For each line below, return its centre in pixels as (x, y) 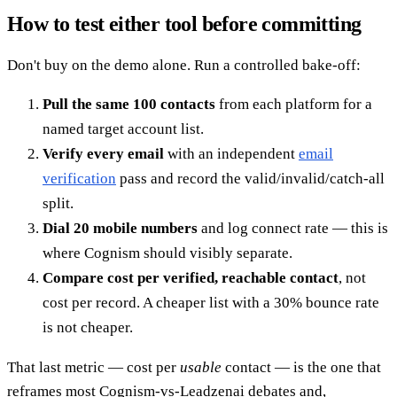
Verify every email (103, 153)
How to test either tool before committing (184, 23)
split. (58, 203)
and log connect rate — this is (293, 228)
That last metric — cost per (93, 367)
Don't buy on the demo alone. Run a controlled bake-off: (184, 65)
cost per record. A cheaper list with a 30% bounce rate (211, 302)
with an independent (231, 153)
